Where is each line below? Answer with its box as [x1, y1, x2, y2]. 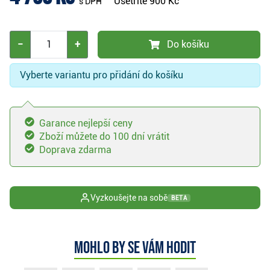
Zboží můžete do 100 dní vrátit [39, 131, 169, 143]
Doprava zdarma [39, 144, 111, 156]
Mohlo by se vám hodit [74, 238, 196, 259]
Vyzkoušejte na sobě [90, 193, 168, 203]
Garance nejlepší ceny [39, 118, 133, 130]
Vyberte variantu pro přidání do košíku [20, 69, 183, 81]
